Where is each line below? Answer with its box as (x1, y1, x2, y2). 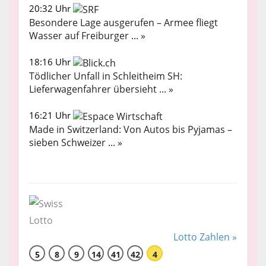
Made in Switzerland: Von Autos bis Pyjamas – (29, 122, 232, 136)
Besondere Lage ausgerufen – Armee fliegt (29, 16, 218, 30)
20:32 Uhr (29, 2, 73, 15)
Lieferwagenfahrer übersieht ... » (29, 82, 173, 96)
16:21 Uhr (29, 109, 73, 121)
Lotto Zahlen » (173, 230, 237, 243)
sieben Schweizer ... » (29, 135, 122, 149)
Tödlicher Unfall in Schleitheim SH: (29, 69, 182, 83)
